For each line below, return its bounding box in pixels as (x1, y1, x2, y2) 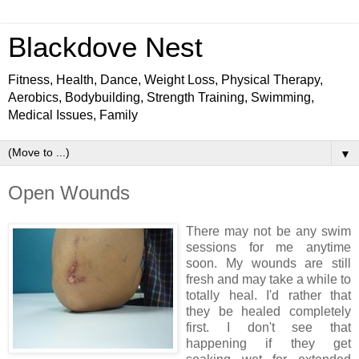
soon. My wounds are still (186, 256, 351, 270)
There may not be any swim (186, 224, 351, 238)
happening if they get (186, 336, 351, 350)
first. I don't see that (186, 320, 351, 334)
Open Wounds (8, 182, 130, 204)
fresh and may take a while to (186, 272, 351, 286)
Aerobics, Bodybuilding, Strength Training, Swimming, (8, 91, 314, 104)
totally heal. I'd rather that (186, 288, 351, 302)
